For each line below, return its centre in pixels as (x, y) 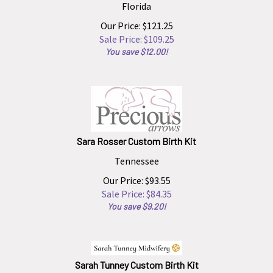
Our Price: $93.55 (136, 175)
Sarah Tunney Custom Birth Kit (136, 259)
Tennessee (136, 155)
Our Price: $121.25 (136, 20)
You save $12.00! (136, 46)
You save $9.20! (136, 201)
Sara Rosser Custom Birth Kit (136, 136)
